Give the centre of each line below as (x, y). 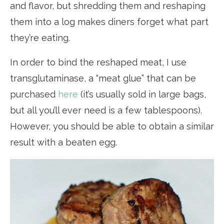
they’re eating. (40, 37)
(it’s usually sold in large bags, (142, 94)
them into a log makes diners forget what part (109, 21)
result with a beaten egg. (63, 142)
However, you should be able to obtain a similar (112, 126)
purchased (34, 94)
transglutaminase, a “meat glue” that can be (103, 78)
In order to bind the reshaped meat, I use (98, 62)
